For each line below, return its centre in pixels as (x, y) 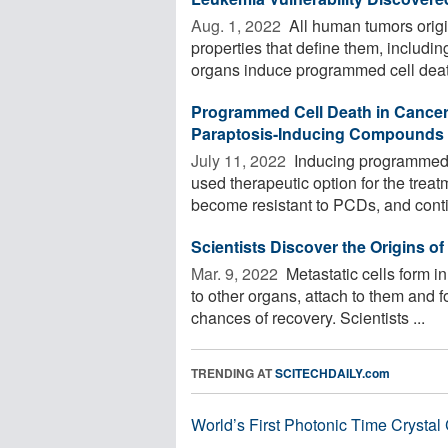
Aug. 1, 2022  (238, 25)
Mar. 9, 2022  (236, 273)
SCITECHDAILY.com (332, 372)
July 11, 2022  (240, 160)
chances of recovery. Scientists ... (308, 317)
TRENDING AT (233, 372)
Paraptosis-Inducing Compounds (317, 133)
